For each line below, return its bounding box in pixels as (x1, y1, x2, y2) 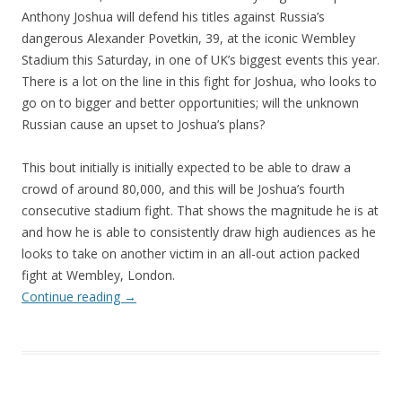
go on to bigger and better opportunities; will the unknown (22, 93, 359, 111)
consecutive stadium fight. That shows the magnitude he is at (22, 201, 379, 219)
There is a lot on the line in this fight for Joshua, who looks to (22, 72, 377, 90)
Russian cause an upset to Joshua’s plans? (22, 115, 265, 133)
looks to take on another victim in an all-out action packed (22, 244, 360, 262)
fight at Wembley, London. (22, 266, 175, 284)
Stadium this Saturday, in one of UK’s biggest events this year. (22, 50, 380, 68)
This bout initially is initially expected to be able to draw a (22, 158, 351, 176)
